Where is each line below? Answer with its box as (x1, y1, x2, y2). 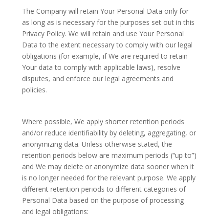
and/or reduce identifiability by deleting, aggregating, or (22, 128, 196, 137)
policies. (22, 85, 47, 94)
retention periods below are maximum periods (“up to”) (22, 151, 197, 160)
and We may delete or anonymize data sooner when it (22, 162, 194, 171)
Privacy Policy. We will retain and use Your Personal (22, 29, 184, 38)
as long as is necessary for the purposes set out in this (22, 18, 195, 27)
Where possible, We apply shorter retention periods (22, 117, 184, 126)
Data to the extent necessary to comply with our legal (22, 40, 193, 49)
